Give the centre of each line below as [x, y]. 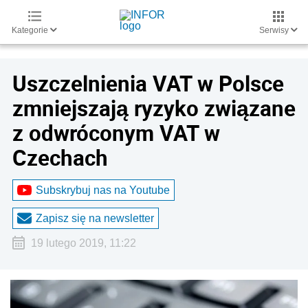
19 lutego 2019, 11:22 [83, 243]
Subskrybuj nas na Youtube [103, 190]
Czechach [60, 157]
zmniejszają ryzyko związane [154, 108]
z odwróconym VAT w [116, 133]
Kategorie [31, 30]
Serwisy [275, 30]
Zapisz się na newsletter [95, 218]
